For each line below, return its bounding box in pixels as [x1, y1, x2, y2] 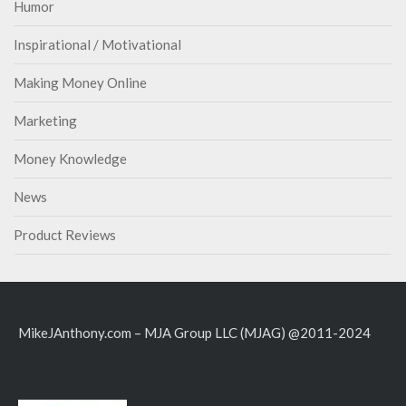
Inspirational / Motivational [14, 36, 181, 53]
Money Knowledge [14, 150, 127, 167]
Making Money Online [14, 74, 147, 91]
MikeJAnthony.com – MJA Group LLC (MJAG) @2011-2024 [18, 324, 371, 341]
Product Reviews [14, 227, 116, 243]
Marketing [14, 112, 77, 129]
